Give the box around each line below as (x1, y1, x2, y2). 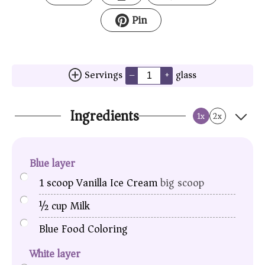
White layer (30, 244, 80, 264)
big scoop (160, 173, 204, 192)
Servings (85, 66, 126, 84)
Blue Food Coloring (39, 219, 128, 238)
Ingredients (70, 103, 140, 128)
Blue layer (30, 153, 75, 173)
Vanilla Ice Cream (76, 173, 157, 192)
